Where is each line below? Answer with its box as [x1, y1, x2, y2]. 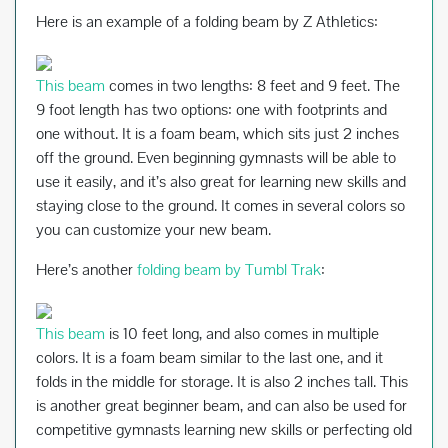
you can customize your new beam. [36, 219, 271, 241]
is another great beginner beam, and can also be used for [36, 395, 407, 417]
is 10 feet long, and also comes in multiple [105, 323, 379, 345]
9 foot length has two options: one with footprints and [36, 99, 387, 121]
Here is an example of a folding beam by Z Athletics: [36, 11, 378, 33]
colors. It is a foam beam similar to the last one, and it [36, 347, 383, 369]
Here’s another [36, 259, 137, 281]
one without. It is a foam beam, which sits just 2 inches [36, 123, 399, 145]
